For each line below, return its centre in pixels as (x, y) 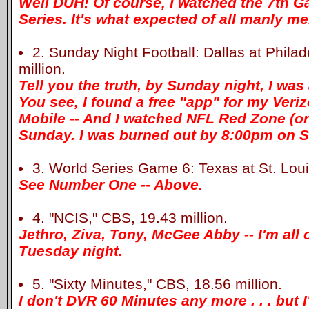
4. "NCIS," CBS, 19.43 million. (130, 217)
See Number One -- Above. (111, 184)
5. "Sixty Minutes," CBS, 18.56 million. (157, 283)
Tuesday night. (71, 250)
